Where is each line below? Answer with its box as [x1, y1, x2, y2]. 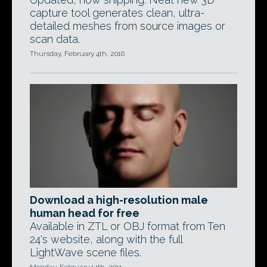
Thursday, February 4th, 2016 [30, 49, 125, 58]
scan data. [30, 33, 80, 45]
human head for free [30, 207, 139, 219]
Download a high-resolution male [30, 194, 208, 206]
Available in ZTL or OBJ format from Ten [30, 220, 225, 232]
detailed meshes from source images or [30, 20, 225, 32]
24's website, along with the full [30, 233, 182, 246]
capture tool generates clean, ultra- [30, 7, 205, 19]
